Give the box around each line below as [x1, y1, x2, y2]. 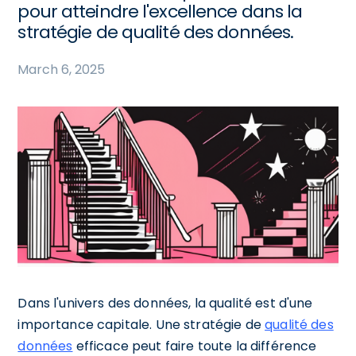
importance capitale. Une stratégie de [17, 315, 265, 334]
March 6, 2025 [17, 60, 106, 79]
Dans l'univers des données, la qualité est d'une [17, 293, 313, 312]
